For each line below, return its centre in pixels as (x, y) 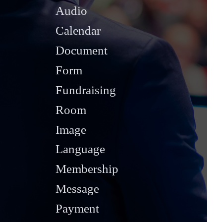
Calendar (78, 31)
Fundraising (85, 90)
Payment (77, 209)
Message (77, 189)
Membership (87, 169)
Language (80, 149)
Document (81, 51)
